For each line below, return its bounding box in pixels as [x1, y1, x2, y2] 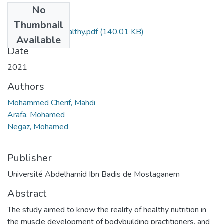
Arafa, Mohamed [7, 109, 65, 120]
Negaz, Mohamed [7, 121, 68, 132]
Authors [7, 79, 44, 93]
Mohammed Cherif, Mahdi [7, 97, 95, 108]
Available [16, 33, 61, 47]
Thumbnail [14, 18, 63, 32]
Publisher [7, 151, 52, 165]
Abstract [7, 186, 46, 200]
